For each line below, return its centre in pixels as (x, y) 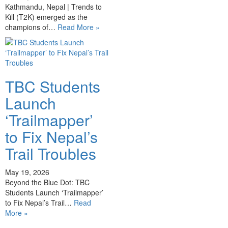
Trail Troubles (51, 153)
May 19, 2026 (27, 172)
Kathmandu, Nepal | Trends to (53, 7)
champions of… (31, 27)
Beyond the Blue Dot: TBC (47, 182)
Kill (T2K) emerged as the (46, 17)
